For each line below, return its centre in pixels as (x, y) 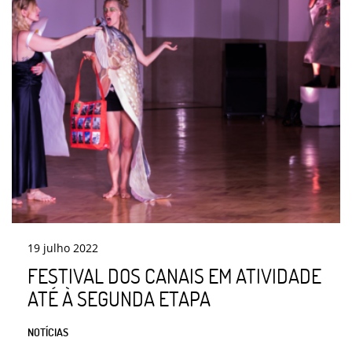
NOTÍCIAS (48, 332)
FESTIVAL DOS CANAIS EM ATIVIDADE (174, 276)
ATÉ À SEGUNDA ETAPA (119, 299)
